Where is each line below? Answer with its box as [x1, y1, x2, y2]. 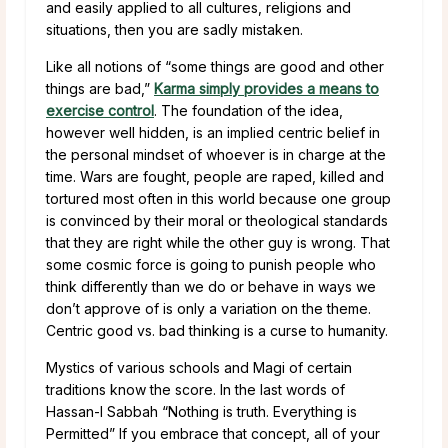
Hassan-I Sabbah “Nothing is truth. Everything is [46, 402, 357, 420]
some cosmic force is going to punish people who [46, 255, 376, 273]
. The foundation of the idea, [154, 101, 343, 119]
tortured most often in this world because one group [46, 189, 391, 207]
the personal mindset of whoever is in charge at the [46, 145, 386, 163]
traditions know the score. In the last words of [46, 380, 345, 398]
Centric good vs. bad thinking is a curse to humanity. [46, 321, 388, 339]
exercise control [46, 101, 154, 119]
